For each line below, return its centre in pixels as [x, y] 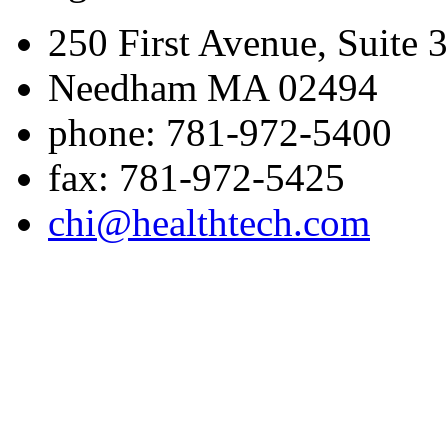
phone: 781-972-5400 [220, 132]
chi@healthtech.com [209, 222]
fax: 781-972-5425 [196, 177]
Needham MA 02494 [213, 87]
